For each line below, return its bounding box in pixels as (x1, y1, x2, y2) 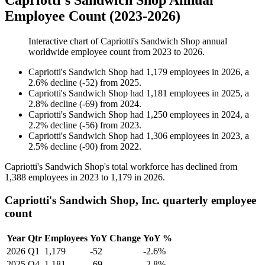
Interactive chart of (28, 36, 101, 47)
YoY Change (90, 232, 141, 243)
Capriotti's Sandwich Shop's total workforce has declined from (5, 161, 237, 172)
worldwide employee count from (28, 47, 153, 57)
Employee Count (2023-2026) (5, 8, 180, 24)
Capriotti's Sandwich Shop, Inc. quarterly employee (5, 193, 256, 206)
